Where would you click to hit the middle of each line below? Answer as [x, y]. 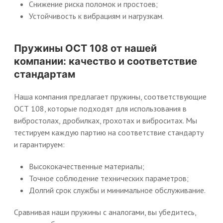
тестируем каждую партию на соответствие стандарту [109, 132]
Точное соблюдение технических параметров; [109, 178]
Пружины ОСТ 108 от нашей [85, 48]
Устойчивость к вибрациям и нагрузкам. [96, 16]
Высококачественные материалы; [87, 166]
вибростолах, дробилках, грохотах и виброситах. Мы [106, 120]
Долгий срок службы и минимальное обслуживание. [117, 190]
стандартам [45, 74]
